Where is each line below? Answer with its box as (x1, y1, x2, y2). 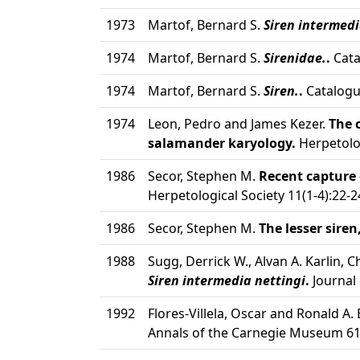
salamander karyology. (148, 134, 296, 152)
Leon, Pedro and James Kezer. (148, 115, 329, 133)
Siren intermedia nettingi (148, 272, 305, 289)
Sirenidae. (264, 49, 326, 67)
